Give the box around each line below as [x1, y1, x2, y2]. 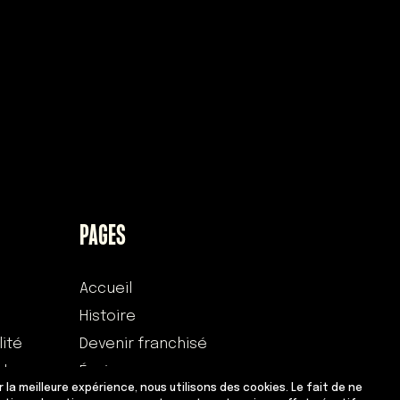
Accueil [79, 281, 133, 297]
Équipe [79, 364, 129, 380]
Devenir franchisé [79, 337, 208, 353]
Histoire [79, 309, 137, 325]
